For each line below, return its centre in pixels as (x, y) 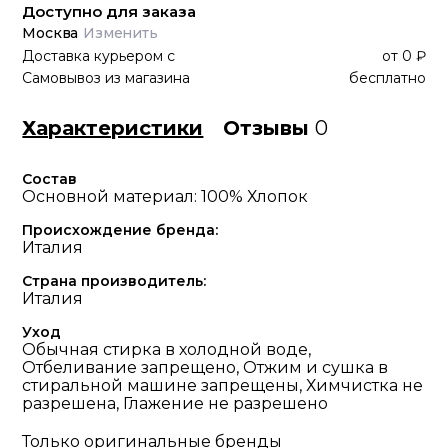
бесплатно (387, 78)
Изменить (120, 33)
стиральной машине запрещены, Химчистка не (223, 385)
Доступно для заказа (109, 11)
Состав (50, 179)
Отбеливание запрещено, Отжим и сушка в (205, 367)
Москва (50, 33)
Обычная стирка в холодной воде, (167, 349)
